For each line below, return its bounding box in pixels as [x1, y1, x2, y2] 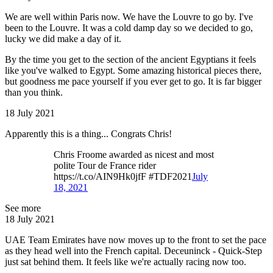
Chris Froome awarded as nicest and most [54, 149, 214, 160]
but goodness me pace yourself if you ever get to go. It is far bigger [5, 76, 261, 87]
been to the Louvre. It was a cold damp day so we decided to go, [5, 23, 253, 33]
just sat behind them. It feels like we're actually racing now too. [5, 257, 246, 267]
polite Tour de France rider [54, 160, 156, 171]
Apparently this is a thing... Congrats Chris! [5, 129, 172, 139]
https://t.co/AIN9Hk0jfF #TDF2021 [54, 171, 192, 182]
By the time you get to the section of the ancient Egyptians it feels [5, 54, 256, 65]
